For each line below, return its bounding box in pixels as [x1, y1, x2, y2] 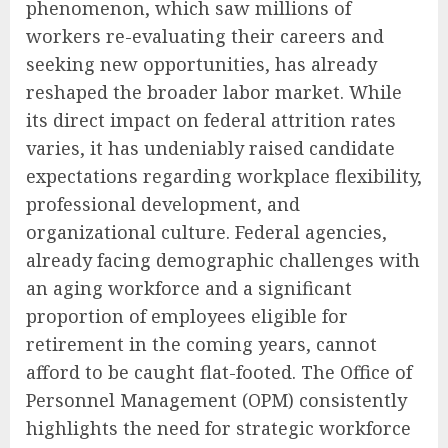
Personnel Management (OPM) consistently [26, 387, 407, 412]
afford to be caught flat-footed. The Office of [26, 359, 412, 384]
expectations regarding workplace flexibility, [26, 163, 422, 188]
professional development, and [26, 191, 300, 216]
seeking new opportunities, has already [26, 51, 377, 76]
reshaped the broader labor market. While [26, 79, 402, 104]
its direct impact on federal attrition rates [26, 107, 396, 132]
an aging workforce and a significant [26, 275, 352, 300]
